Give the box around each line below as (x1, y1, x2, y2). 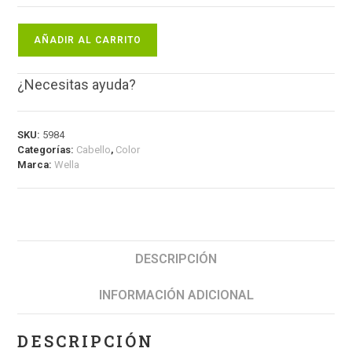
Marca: (17, 159, 55, 171)
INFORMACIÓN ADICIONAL (98, 288, 254, 303)
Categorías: (17, 144, 77, 156)
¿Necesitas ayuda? (17, 76, 137, 93)
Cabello (76, 144, 112, 156)
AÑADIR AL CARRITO (34, 35, 142, 46)
